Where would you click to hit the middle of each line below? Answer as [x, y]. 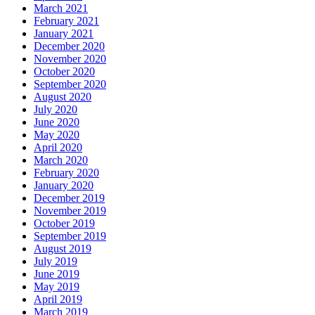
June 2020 [57, 122]
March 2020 [61, 160]
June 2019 [57, 274]
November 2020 [70, 59]
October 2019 [64, 224]
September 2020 [70, 84]
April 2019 [58, 300]
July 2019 [56, 262]
